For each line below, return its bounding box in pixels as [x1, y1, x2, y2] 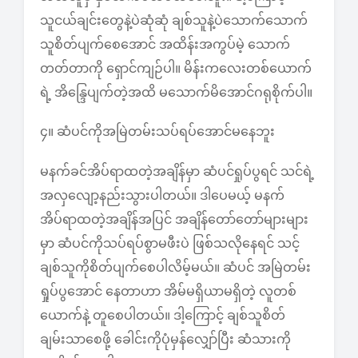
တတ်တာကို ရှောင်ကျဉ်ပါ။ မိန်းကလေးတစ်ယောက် [40, 62, 312, 76]
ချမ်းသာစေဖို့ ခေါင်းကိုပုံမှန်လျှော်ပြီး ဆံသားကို [40, 332, 291, 346]
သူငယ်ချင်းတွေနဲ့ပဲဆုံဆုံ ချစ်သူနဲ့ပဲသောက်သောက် [40, 14, 308, 28]
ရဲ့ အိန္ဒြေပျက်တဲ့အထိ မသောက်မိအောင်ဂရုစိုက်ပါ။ [40, 86, 312, 100]
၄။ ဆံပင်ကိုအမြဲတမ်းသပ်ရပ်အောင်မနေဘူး [40, 125, 275, 139]
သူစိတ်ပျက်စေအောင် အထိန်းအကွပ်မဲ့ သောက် [40, 38, 290, 52]
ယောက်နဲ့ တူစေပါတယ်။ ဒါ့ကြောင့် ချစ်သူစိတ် [40, 308, 285, 322]
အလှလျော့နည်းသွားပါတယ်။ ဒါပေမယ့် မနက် [40, 188, 284, 202]
